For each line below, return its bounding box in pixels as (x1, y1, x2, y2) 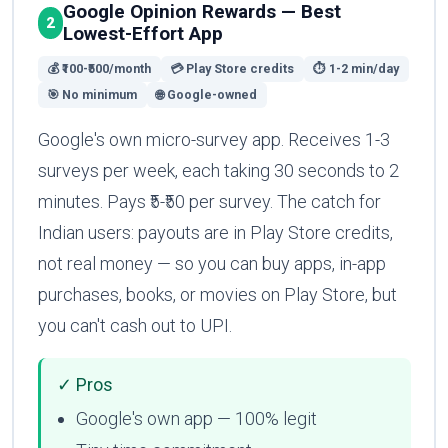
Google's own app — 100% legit (75, 407, 317, 429)
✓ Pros (56, 374, 113, 396)
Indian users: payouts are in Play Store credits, (37, 221, 393, 243)
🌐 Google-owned (156, 86, 258, 102)
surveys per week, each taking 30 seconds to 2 (37, 159, 399, 181)
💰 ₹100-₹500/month (47, 60, 152, 76)
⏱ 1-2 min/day (313, 60, 400, 76)
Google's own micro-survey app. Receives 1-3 (37, 128, 390, 150)
